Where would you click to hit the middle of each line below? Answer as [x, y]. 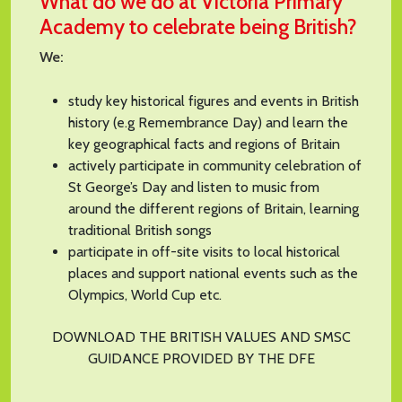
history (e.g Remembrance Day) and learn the [208, 122]
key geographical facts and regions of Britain [204, 144]
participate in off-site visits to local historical [204, 251]
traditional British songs [140, 230]
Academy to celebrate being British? [198, 26]
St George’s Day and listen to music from [194, 187]
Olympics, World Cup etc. [145, 294]
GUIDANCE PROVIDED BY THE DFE [201, 358]
